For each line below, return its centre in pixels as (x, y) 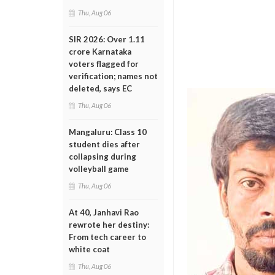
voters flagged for (104, 64)
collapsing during (103, 157)
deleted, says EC (100, 88)
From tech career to (107, 237)
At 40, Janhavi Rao (104, 212)
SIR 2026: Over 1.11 (107, 39)
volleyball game (99, 169)
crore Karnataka (100, 52)
